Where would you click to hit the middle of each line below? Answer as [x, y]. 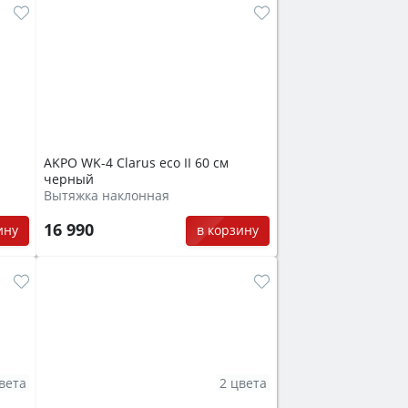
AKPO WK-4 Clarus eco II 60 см [136, 163]
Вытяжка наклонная [107, 196]
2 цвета [243, 382]
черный [69, 179]
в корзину [227, 230]
